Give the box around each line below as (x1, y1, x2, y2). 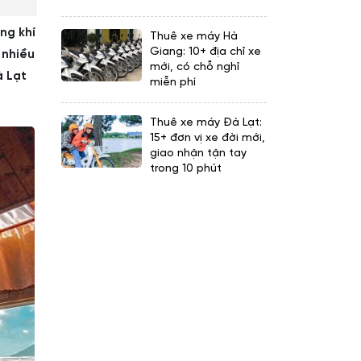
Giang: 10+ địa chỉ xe (150, 46, 261, 58)
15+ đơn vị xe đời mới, (150, 132, 265, 144)
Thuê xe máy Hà (150, 31, 238, 43)
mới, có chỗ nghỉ (150, 61, 239, 73)
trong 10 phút (150, 163, 222, 175)
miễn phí (150, 77, 196, 89)
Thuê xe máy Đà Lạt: (150, 117, 262, 129)
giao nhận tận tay (150, 147, 247, 160)
